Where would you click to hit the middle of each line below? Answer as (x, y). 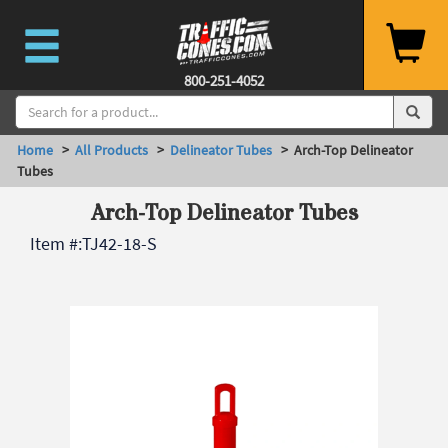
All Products (111, 150)
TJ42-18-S (119, 243)
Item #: (56, 243)
